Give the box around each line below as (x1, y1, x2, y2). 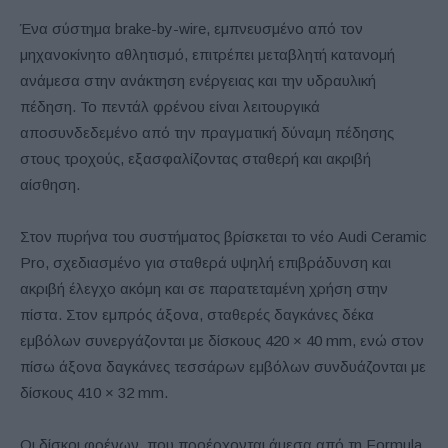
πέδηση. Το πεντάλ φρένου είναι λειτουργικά (20, 98, 320, 116)
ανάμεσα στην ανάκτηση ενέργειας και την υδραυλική (20, 72, 376, 90)
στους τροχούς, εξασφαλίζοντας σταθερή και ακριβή (20, 150, 371, 168)
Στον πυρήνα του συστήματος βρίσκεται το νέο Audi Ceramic (20, 228, 427, 246)
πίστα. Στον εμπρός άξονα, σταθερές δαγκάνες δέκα (20, 306, 374, 324)
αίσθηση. (20, 176, 80, 194)
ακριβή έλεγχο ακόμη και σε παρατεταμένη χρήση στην (20, 280, 388, 298)
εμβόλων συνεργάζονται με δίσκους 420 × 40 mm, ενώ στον (20, 332, 424, 350)
